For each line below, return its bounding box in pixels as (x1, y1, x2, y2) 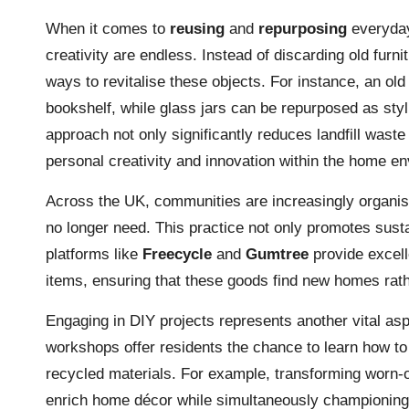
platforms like (46, 245, 142, 263)
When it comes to (46, 19, 170, 37)
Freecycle (142, 245, 212, 263)
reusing (170, 19, 225, 37)
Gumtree (246, 245, 309, 263)
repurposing (258, 19, 347, 37)
